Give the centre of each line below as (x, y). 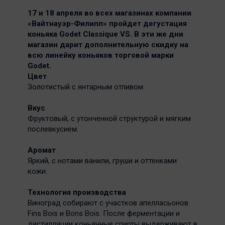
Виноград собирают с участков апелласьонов (108, 203)
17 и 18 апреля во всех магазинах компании (109, 13)
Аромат (42, 150)
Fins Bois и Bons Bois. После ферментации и (104, 213)
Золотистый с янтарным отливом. (86, 87)
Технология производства (77, 192)
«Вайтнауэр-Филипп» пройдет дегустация (107, 24)
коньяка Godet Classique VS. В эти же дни (105, 34)
